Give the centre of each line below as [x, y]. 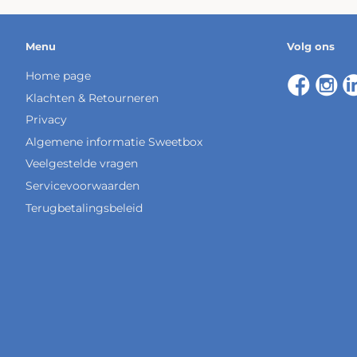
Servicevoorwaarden [82, 185]
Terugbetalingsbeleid [84, 208]
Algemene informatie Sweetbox [114, 141]
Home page [58, 75]
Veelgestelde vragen [82, 164]
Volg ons [310, 46]
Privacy [46, 120]
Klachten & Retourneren [92, 98]
